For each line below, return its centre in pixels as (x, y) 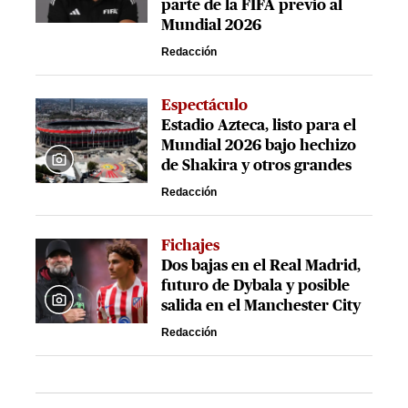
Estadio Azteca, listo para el (259, 126)
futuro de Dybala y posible (256, 286)
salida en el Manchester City (261, 306)
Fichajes (191, 246)
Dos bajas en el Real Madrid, (261, 266)
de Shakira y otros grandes (257, 166)
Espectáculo (205, 106)
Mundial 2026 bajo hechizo (259, 146)
